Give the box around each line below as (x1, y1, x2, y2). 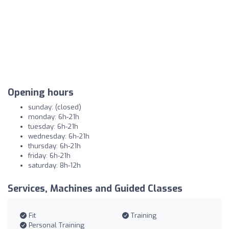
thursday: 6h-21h (28, 141, 81, 150)
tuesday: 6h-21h (28, 122, 78, 131)
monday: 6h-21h (28, 112, 79, 121)
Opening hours (8, 86, 74, 99)
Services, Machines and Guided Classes (8, 182, 182, 195)
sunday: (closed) (28, 102, 81, 111)
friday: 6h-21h (28, 151, 71, 160)
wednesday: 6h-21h (28, 131, 89, 141)
